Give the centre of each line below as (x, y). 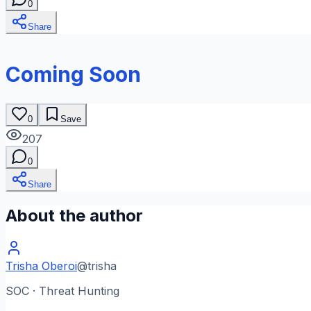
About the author (74, 216)
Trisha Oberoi (41, 266)
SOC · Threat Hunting (62, 291)
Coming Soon (73, 75)
